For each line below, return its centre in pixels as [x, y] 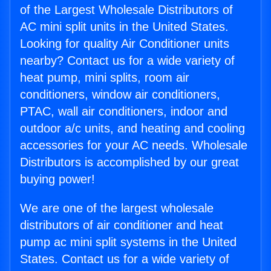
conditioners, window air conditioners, [120, 95]
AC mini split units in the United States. [124, 27]
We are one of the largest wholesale [117, 208]
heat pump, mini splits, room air [105, 78]
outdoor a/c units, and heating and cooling [132, 129]
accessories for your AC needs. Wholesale [134, 145]
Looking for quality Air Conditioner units [125, 44]
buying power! [57, 179]
